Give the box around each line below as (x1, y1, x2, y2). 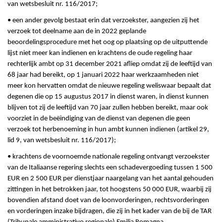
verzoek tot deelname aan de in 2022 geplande (7, 28, 146, 36)
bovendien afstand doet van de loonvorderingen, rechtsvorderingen (7, 197, 209, 205)
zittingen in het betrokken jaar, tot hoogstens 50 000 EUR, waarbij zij (7, 186, 212, 194)
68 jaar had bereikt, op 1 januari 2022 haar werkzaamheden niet (7, 71, 199, 79)
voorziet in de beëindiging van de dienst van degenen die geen (7, 115, 190, 123)
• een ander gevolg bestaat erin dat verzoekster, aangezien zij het (7, 17, 199, 25)
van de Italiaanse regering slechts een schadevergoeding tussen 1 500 (7, 164, 213, 172)
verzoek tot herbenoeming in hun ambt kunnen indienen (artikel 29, (7, 126, 209, 134)
